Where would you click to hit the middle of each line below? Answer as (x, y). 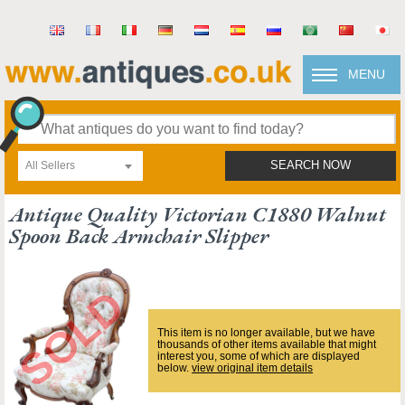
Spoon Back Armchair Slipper (139, 235)
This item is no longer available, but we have (267, 333)
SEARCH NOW (311, 165)
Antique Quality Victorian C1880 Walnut (198, 214)
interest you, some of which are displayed (259, 356)
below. (175, 368)
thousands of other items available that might (267, 344)
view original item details (253, 368)
